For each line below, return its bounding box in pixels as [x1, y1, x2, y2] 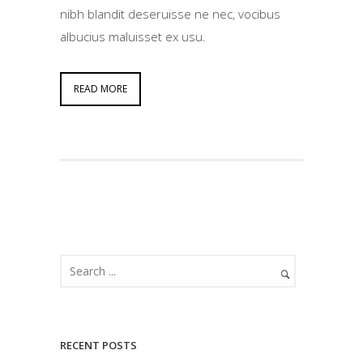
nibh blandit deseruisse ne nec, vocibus [60, 5, 280, 22]
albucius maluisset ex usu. [60, 28, 206, 45]
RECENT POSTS [60, 337, 137, 352]
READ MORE [74, 81, 127, 96]
